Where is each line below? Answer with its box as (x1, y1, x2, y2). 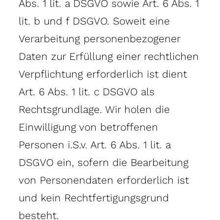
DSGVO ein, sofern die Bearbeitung (19, 156, 189, 168)
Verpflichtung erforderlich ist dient (19, 67, 187, 80)
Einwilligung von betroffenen (19, 120, 158, 133)
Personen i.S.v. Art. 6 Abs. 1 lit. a (19, 138, 170, 151)
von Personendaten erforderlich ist (19, 173, 189, 186)
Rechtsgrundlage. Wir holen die (19, 103, 170, 115)
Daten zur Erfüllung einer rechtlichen (19, 50, 199, 62)
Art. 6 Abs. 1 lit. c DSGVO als (19, 85, 155, 98)
